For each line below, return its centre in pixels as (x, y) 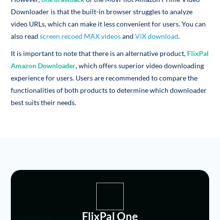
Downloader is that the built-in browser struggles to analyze (102, 11)
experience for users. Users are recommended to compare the (104, 78)
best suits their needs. (44, 102)
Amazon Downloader (43, 65)
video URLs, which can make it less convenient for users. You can (109, 24)
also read (26, 36)
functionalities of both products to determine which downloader (109, 90)
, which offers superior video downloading (140, 65)
